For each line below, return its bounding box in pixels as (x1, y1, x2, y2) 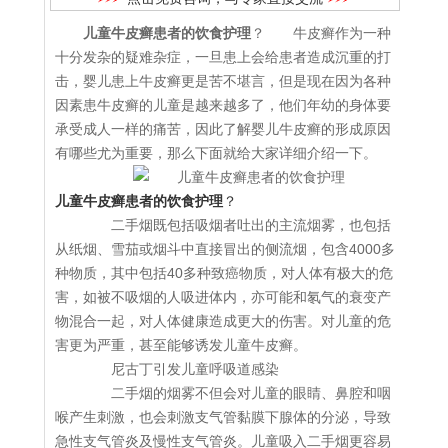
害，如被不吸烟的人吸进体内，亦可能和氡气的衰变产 (55, 289, 391, 306)
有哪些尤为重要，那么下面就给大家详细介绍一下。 (55, 145, 377, 162)
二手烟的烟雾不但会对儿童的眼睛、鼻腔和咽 (83, 385, 391, 402)
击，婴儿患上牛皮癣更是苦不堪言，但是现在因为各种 (55, 73, 391, 90)
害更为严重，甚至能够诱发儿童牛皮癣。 (55, 337, 307, 354)
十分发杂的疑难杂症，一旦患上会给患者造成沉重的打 (55, 49, 391, 66)
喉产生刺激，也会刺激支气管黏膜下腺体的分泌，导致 (55, 409, 391, 426)
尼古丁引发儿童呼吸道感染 (83, 361, 279, 378)
